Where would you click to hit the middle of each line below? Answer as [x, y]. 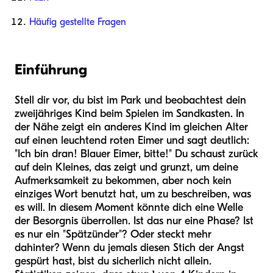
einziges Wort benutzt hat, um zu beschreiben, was [133, 194]
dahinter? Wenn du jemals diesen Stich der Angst [129, 248]
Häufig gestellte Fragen [78, 22]
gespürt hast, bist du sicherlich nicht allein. [113, 261]
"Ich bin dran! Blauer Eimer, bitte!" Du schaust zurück [136, 154]
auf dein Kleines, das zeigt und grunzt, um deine [126, 168]
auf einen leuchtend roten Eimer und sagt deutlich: [132, 141]
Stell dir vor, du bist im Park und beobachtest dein [130, 101]
